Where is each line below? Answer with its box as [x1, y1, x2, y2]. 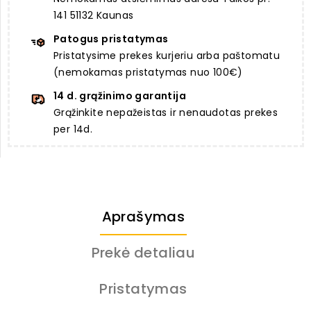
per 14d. [53, 122, 93, 137]
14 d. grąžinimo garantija [53, 89, 186, 103]
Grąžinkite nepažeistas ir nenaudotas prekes [53, 106, 278, 120]
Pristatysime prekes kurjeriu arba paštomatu [53, 49, 280, 63]
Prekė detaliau [91, 243, 196, 263]
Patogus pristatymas [53, 32, 169, 47]
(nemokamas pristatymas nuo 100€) [53, 65, 243, 80]
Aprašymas [101, 207, 185, 227]
